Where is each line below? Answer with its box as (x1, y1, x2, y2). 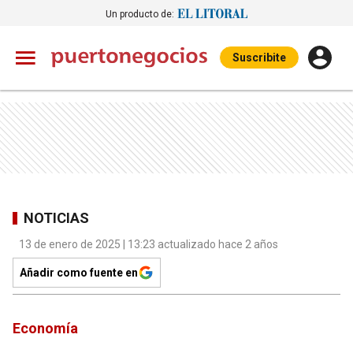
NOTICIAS (24, 209, 89, 226)
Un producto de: (106, 8, 174, 20)
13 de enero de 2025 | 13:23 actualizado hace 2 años (19, 238, 278, 251)
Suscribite (232, 51, 286, 64)
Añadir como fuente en (20, 266, 138, 279)
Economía (13, 320, 78, 336)
